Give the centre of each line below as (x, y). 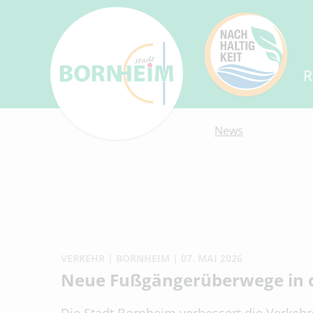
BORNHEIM (143, 258)
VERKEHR (83, 258)
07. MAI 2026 (212, 258)
